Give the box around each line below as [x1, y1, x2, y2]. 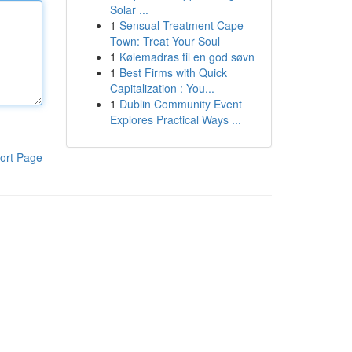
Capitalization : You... [109, 80, 214, 96]
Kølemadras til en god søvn [119, 49, 255, 64]
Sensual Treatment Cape [119, 17, 244, 33]
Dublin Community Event [119, 96, 242, 112]
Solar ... [109, 2, 148, 17]
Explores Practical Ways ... [109, 112, 241, 127]
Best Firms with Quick [119, 64, 227, 80]
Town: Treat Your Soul [109, 33, 220, 49]
